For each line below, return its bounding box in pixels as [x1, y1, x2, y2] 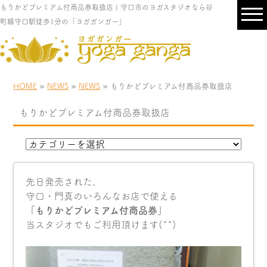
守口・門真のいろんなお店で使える [26, 191, 178, 201]
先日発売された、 [26, 177, 103, 187]
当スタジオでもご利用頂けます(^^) [26, 220, 177, 229]
